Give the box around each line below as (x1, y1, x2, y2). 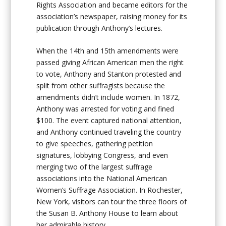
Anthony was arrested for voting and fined (36, 104, 175, 114)
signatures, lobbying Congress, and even (36, 150, 168, 160)
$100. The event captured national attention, (36, 116, 182, 126)
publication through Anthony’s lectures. (36, 23, 163, 33)
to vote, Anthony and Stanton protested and (36, 69, 182, 79)
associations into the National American (36, 174, 167, 184)
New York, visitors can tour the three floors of (36, 197, 187, 207)
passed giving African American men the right (36, 58, 184, 68)
